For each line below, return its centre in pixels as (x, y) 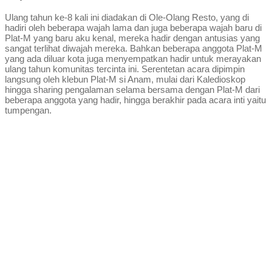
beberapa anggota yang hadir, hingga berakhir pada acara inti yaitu (135, 100)
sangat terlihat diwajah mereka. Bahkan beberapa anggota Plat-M (134, 48)
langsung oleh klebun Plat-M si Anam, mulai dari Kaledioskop (125, 79)
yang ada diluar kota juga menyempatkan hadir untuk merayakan (133, 58)
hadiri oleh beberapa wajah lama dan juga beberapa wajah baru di (133, 27)
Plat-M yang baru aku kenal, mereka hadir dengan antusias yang (132, 38)
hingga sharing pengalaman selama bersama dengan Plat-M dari (132, 89)
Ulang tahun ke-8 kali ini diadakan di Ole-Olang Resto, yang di (127, 17)
